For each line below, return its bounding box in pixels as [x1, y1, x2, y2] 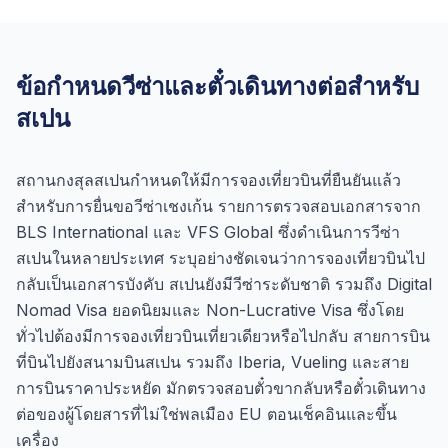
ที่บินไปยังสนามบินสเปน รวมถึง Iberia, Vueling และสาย [16, 352, 409, 372]
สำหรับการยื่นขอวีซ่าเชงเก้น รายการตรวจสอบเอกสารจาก [16, 196, 421, 216]
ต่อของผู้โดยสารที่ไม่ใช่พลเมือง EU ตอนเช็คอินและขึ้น [16, 404, 397, 424]
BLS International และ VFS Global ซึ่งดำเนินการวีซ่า [16, 222, 400, 242]
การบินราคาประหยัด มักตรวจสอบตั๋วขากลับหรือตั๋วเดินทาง [16, 378, 426, 398]
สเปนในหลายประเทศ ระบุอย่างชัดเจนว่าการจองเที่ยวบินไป [16, 248, 425, 268]
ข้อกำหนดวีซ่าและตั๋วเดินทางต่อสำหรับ [16, 72, 419, 101]
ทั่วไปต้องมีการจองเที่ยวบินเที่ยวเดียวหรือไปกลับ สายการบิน [16, 326, 430, 346]
